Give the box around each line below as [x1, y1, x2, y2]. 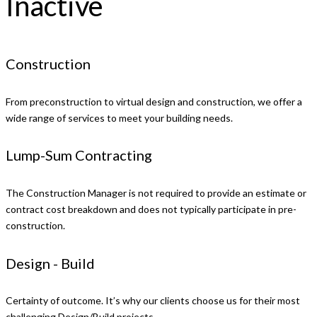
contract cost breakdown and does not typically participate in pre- [6, 203, 296, 216]
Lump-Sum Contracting [6, 146, 152, 164]
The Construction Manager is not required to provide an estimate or [6, 187, 306, 200]
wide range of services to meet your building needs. [6, 111, 233, 124]
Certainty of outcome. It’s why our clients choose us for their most [6, 294, 300, 307]
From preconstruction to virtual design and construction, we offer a [6, 95, 302, 108]
